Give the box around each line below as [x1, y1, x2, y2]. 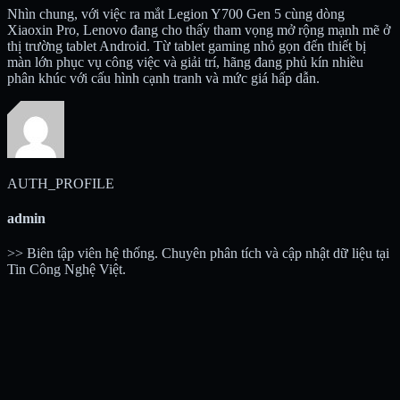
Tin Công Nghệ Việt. [7, 262, 126, 278]
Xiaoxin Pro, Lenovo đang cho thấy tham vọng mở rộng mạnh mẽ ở [7, 21, 390, 37]
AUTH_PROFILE [7, 175, 114, 191]
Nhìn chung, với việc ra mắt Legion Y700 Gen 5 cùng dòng [7, 5, 345, 21]
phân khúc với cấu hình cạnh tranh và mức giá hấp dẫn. [7, 70, 320, 86]
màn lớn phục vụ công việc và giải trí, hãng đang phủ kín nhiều [7, 54, 363, 70]
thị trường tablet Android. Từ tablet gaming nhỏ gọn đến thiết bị [7, 37, 366, 54]
